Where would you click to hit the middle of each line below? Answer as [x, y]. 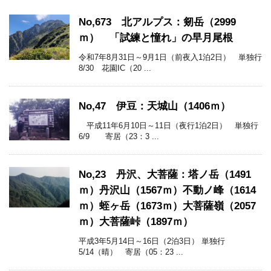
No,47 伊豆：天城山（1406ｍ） [155, 106]
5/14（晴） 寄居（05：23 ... [131, 252]
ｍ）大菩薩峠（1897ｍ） [136, 222]
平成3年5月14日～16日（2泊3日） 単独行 [152, 241]
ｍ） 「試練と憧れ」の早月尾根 [156, 38]
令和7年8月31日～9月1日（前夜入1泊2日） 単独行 [170, 57]
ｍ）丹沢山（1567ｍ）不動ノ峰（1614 [167, 191]
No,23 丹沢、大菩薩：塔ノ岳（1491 [165, 175]
